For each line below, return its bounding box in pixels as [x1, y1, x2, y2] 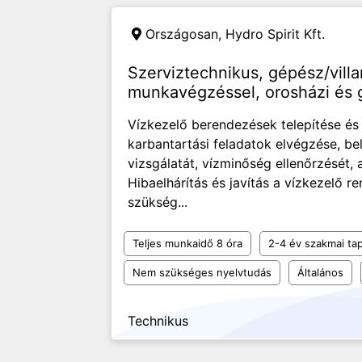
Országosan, [145, 26, 225, 42]
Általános [297, 266, 343, 279]
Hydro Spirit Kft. [225, 26, 325, 42]
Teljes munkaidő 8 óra [133, 237, 242, 250]
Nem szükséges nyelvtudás [133, 266, 271, 279]
